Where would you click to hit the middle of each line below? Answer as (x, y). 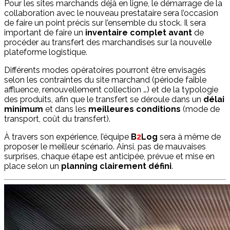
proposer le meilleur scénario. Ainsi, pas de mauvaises (105, 146)
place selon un (33, 166)
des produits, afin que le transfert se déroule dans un (104, 99)
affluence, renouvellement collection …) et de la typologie (111, 89)
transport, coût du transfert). (57, 119)
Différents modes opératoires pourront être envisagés (105, 70)
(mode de (200, 109)
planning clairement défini (116, 166)
